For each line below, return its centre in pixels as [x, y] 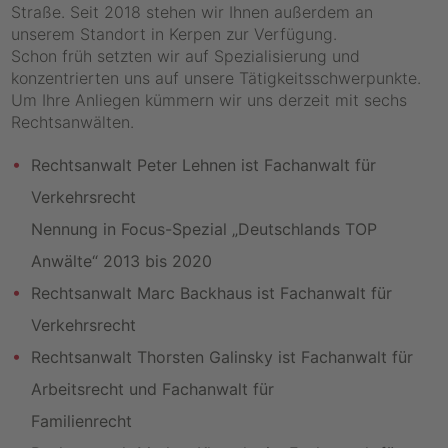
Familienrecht [82, 421]
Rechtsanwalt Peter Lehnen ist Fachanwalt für [204, 165]
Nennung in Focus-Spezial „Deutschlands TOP [204, 229]
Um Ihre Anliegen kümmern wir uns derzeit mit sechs [209, 100]
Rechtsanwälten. [73, 122]
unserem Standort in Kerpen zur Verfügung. [174, 34]
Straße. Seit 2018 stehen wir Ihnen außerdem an [192, 12]
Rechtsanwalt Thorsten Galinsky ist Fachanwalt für [222, 357]
